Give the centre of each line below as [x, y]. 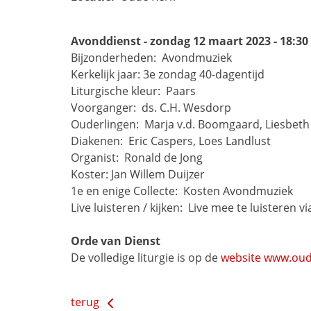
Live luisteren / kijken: [128, 208]
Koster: [90, 174]
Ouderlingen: [106, 124]
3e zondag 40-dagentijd [204, 74]
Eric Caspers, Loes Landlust [200, 141]
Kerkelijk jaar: [106, 74]
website [241, 258]
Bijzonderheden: [115, 58]
